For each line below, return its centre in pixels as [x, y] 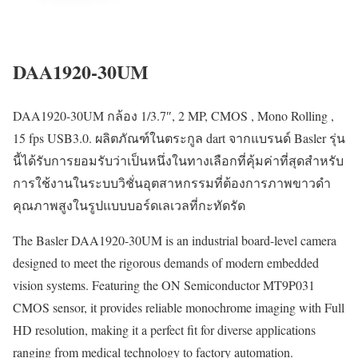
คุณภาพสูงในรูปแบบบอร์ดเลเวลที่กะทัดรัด [129, 205]
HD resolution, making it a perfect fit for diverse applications [164, 330]
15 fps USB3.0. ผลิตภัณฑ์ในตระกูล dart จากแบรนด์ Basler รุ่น [179, 138]
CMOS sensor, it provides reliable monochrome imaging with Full [179, 308]
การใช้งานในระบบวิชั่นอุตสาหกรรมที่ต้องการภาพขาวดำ [172, 183]
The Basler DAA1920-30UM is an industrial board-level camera [175, 241]
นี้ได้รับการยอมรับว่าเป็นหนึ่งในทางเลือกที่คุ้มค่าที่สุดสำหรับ [178, 161]
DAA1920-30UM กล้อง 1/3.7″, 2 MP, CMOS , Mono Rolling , [173, 116]
